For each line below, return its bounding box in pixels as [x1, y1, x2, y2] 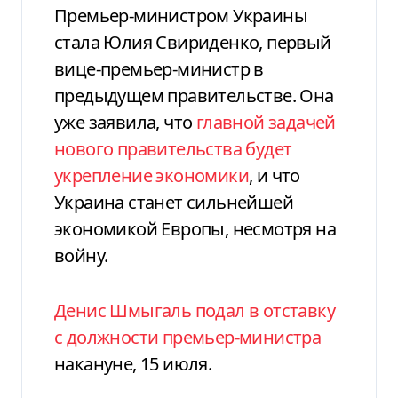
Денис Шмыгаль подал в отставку [54, 298, 335, 323]
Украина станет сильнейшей [54, 190, 293, 215]
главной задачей [195, 110, 336, 135]
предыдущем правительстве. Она [54, 84, 334, 108]
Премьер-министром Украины [54, 4, 307, 28]
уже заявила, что [54, 110, 196, 135]
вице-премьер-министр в [54, 57, 264, 82]
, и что [249, 163, 300, 188]
